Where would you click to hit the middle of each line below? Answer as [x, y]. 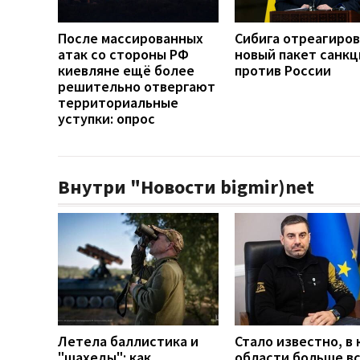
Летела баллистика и [128, 341]
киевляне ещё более [126, 70]
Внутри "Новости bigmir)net [186, 186]
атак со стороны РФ [123, 54]
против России [283, 70]
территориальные [118, 102]
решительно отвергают [137, 86]
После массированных [131, 38]
